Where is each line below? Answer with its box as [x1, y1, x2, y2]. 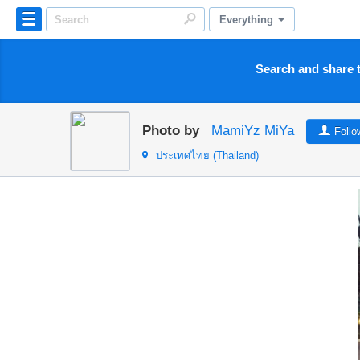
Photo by [142, 122, 199, 138]
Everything [219, 14, 276, 26]
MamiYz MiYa [211, 122, 294, 138]
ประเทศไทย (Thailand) [156, 149, 259, 162]
